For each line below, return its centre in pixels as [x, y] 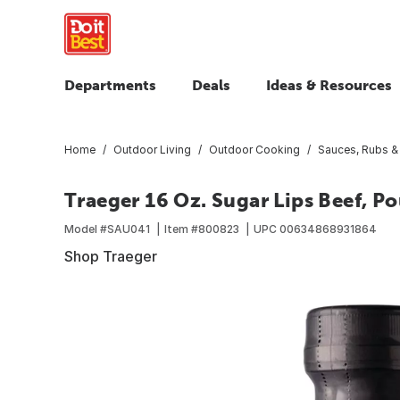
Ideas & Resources [329, 85]
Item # [181, 229]
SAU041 [129, 229]
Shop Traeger [111, 256]
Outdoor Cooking [254, 149]
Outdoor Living [152, 149]
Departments [110, 85]
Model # [86, 229]
